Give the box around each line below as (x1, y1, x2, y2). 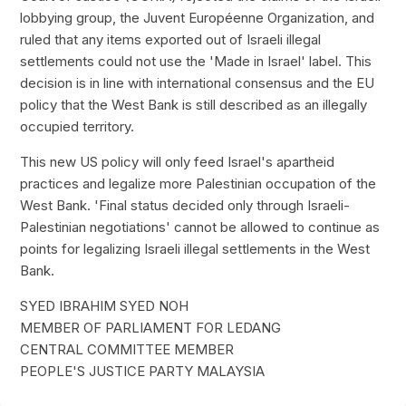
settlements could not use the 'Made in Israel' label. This (20, 52, 372, 70)
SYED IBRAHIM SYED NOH (20, 296, 189, 314)
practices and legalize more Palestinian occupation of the (20, 174, 377, 192)
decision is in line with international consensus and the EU (20, 73, 375, 92)
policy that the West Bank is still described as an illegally (20, 95, 368, 113)
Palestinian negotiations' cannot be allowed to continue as (20, 217, 381, 236)
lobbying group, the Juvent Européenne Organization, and (20, 8, 375, 26)
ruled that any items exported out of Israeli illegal (20, 30, 322, 48)
